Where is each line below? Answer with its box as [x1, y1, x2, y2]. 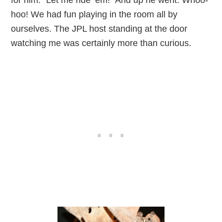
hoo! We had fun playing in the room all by [11, 9, 178, 19]
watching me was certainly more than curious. [11, 38, 192, 48]
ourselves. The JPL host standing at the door [11, 23, 188, 34]
